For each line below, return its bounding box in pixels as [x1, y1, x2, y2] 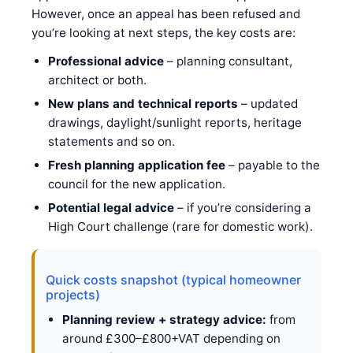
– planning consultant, [163, 53, 292, 69]
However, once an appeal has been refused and [32, 6, 300, 21]
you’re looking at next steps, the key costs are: [32, 24, 295, 40]
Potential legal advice [47, 199, 174, 215]
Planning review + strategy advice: [61, 311, 266, 327]
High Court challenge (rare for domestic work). [47, 218, 313, 234]
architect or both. [47, 72, 147, 87]
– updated [237, 95, 298, 111]
